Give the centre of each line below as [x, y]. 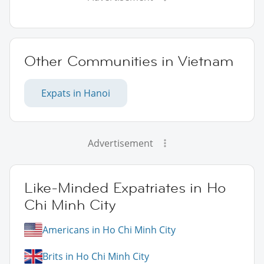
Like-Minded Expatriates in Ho [126, 187]
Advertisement [120, 143]
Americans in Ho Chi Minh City [109, 230]
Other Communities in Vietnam [129, 61]
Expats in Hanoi [76, 93]
